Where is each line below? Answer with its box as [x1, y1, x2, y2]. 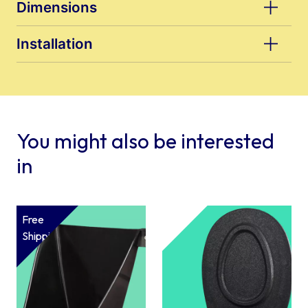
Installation [16, 34, 93, 52]
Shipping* [22, 228, 67, 243]
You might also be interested [16, 127, 274, 154]
